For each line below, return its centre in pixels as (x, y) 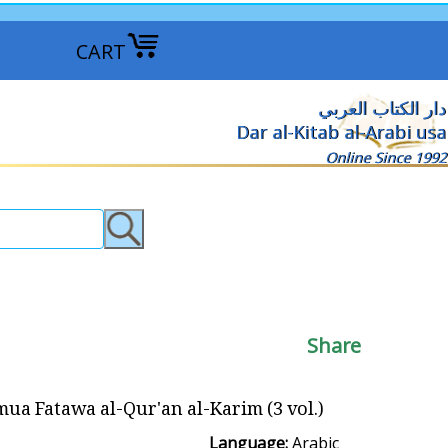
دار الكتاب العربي (382, 108)
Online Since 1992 (385, 157)
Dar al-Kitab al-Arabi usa (341, 132)
